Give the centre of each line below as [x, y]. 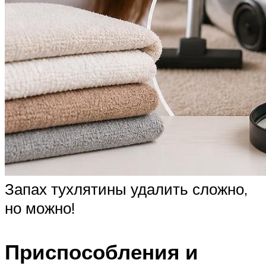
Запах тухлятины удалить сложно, [126, 189]
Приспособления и [102, 251]
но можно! [40, 208]
